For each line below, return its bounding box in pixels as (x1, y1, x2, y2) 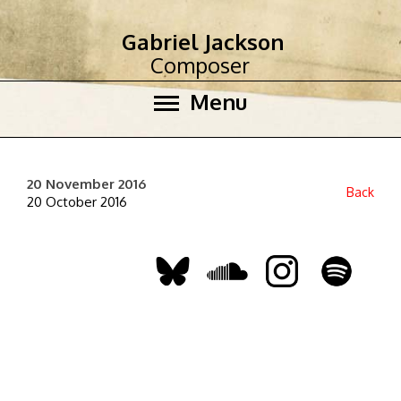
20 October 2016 (27, 193, 127, 210)
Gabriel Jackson (122, 28, 284, 55)
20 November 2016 (27, 175, 146, 192)
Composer (150, 51, 250, 79)
